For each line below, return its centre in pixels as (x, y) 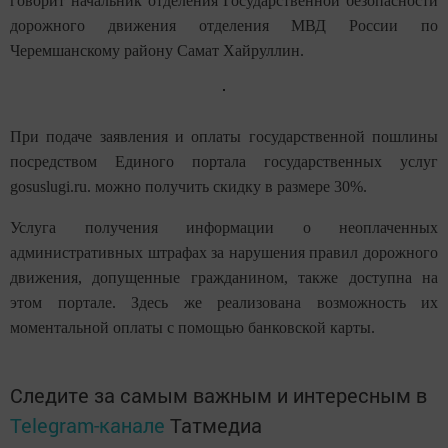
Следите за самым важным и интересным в (218, 395)
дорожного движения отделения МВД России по (224, 26)
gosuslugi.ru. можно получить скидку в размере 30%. (188, 187)
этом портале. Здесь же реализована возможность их (224, 303)
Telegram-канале (87, 425)
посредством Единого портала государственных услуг (224, 162)
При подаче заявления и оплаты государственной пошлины (224, 137)
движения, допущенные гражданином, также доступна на (224, 278)
